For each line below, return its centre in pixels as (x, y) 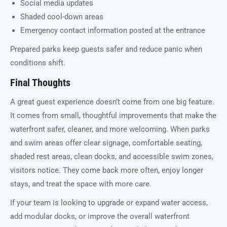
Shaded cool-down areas (62, 16)
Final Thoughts (40, 82)
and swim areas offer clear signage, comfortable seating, (106, 143)
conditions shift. (38, 63)
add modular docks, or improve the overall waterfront (100, 216)
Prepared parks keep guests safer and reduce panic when (106, 49)
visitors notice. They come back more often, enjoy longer (107, 170)
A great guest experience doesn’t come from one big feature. (112, 102)
